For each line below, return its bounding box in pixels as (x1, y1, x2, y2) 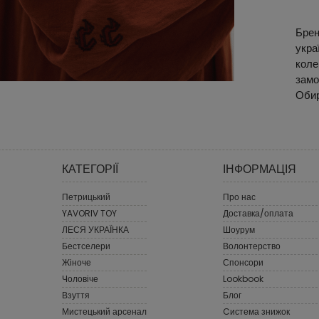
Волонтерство (222, 240, 281, 253)
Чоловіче (62, 273, 99, 286)
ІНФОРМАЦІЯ (222, 161, 296, 178)
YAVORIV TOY (62, 207, 117, 220)
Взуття (62, 289, 90, 302)
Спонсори (222, 256, 263, 269)
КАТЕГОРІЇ (62, 161, 119, 178)
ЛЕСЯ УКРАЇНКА (62, 224, 130, 236)
